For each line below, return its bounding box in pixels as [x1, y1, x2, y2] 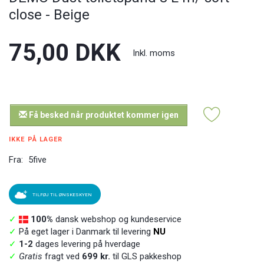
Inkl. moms [133, 47, 175, 58]
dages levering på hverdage [33, 238, 140, 249]
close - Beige [9, 6, 90, 23]
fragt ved [42, 250, 82, 262]
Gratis [19, 250, 42, 262]
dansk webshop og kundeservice [53, 213, 181, 225]
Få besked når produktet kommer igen [29, 110, 179, 120]
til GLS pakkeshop [110, 250, 181, 262]
